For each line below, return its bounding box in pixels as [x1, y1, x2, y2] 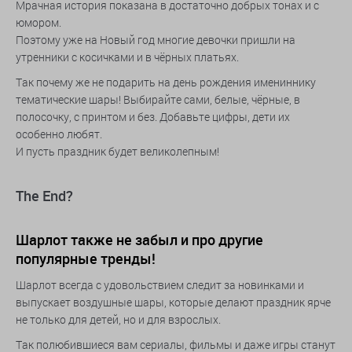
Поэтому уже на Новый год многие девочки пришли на [16, 32, 295, 47]
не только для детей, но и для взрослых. [16, 312, 221, 327]
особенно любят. [16, 126, 104, 141]
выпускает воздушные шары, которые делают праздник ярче [16, 295, 331, 310]
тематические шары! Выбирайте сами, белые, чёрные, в [16, 92, 300, 107]
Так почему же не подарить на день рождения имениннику [16, 75, 316, 90]
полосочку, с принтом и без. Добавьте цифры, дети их [16, 109, 290, 124]
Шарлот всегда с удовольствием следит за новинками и [16, 277, 304, 292]
